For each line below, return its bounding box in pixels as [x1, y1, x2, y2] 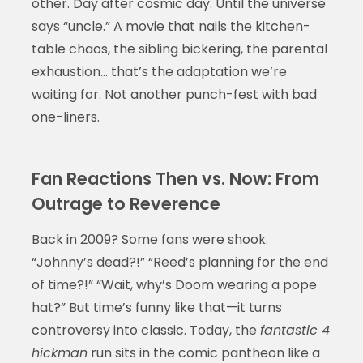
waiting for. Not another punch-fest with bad [31, 84, 317, 104]
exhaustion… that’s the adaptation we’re [31, 62, 287, 81]
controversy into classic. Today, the [31, 320, 260, 340]
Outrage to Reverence [31, 191, 220, 216]
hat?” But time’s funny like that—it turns [31, 297, 282, 317]
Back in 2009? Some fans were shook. [31, 229, 268, 249]
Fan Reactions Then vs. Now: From [31, 166, 319, 190]
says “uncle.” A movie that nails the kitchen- [31, 16, 310, 36]
